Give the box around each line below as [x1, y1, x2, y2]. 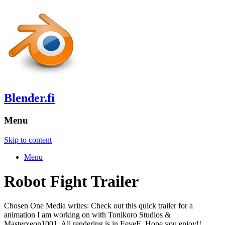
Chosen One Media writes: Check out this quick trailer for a [4, 201, 193, 210]
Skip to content [4, 135, 52, 144]
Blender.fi [4, 91, 55, 104]
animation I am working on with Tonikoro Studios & [4, 210, 171, 219]
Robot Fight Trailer [4, 172, 139, 190]
